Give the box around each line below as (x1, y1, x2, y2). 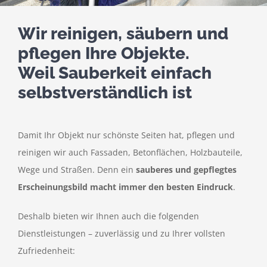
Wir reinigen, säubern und (18, 23, 228, 44)
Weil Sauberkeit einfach (18, 63, 212, 83)
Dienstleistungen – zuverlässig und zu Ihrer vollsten (18, 227, 225, 239)
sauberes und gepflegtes (136, 163, 237, 175)
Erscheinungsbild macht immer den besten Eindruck (18, 181, 233, 193)
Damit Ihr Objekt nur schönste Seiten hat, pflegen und (18, 129, 235, 141)
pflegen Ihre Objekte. (18, 43, 190, 63)
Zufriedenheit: (18, 244, 75, 256)
